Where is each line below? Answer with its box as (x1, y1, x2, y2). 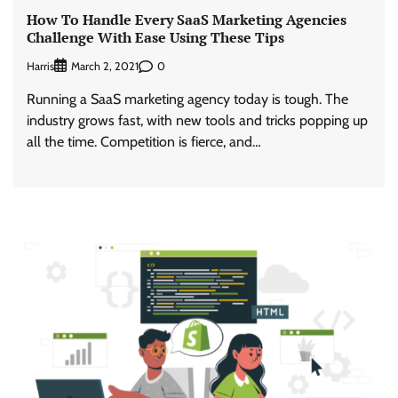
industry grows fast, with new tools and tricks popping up (27, 112, 368, 130)
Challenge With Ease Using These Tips (27, 27, 284, 47)
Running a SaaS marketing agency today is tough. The (27, 91, 348, 108)
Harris (27, 59, 54, 73)
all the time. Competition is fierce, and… (27, 133, 261, 151)
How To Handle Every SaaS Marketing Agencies (27, 9, 346, 29)
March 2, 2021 (71, 60, 139, 74)
